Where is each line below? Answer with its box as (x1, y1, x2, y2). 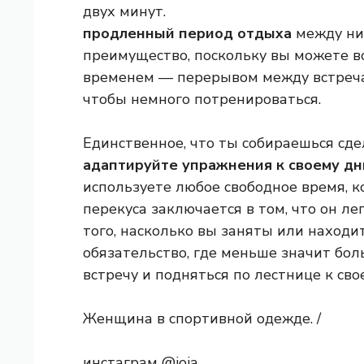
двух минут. (83, 2, 166, 22)
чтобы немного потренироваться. (83, 89, 321, 110)
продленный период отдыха (83, 24, 292, 44)
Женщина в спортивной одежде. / (83, 309, 321, 329)
